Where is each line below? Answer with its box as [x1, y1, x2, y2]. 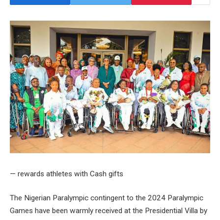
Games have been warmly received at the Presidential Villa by [10, 206, 207, 216]
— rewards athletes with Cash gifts [10, 169, 123, 178]
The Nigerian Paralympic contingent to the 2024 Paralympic [10, 193, 203, 203]
